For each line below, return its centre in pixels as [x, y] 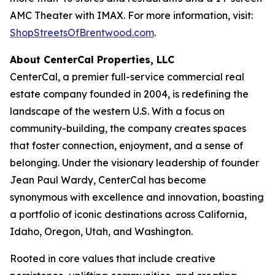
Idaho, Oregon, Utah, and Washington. [101, 231]
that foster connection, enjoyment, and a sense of [126, 145]
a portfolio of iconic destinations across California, [128, 214]
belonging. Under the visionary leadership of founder [134, 163]
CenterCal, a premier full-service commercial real [127, 77]
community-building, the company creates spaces [128, 128]
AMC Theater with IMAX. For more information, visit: [131, 15]
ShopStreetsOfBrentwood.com [82, 33]
